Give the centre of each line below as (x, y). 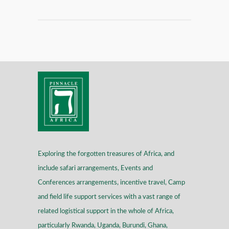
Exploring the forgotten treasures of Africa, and (106, 154)
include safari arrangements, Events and (95, 169)
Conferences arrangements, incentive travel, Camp (111, 183)
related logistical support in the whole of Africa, (106, 212)
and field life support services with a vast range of (109, 197)
